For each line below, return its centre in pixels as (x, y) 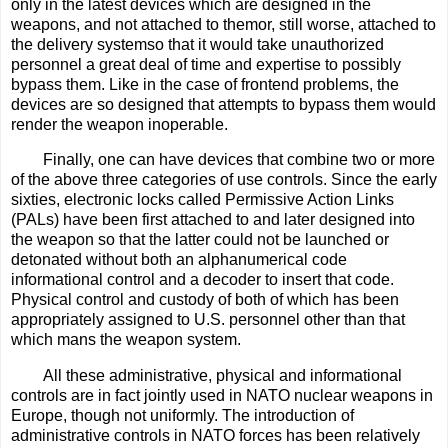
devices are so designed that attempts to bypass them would (223, 104)
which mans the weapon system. (126, 340)
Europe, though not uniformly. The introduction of (182, 416)
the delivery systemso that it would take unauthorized (197, 44)
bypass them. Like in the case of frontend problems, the (205, 84)
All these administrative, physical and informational (222, 376)
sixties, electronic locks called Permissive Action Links (202, 200)
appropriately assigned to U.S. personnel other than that (208, 320)
